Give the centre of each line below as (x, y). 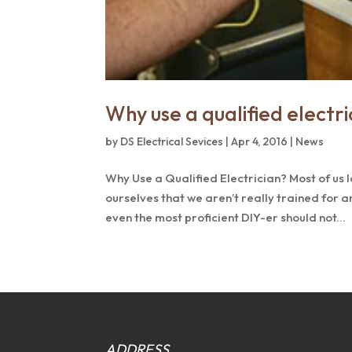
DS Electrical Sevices (172, 141)
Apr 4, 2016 (260, 141)
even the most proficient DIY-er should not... (226, 217)
